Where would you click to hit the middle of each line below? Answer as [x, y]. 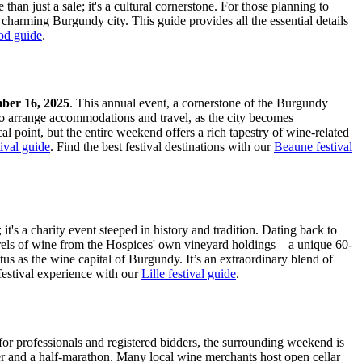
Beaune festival [313, 147]
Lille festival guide [189, 274]
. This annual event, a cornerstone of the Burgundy [199, 103]
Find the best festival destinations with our [164, 147]
